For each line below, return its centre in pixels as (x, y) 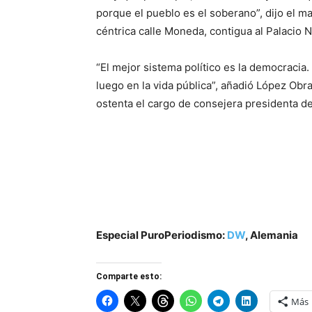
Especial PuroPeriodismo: (162, 235)
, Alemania (272, 235)
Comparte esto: (129, 276)
